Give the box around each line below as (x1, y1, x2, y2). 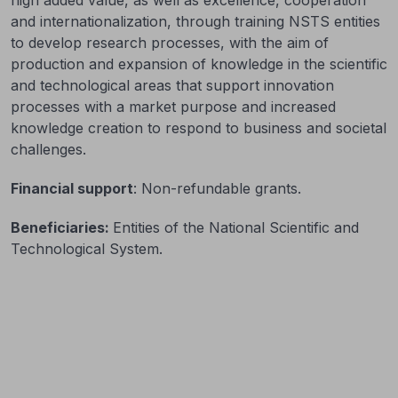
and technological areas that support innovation (11, 76, 334, 94)
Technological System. (11, 239, 163, 258)
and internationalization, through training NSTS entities (11, 12, 380, 30)
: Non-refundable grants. (133, 179, 301, 197)
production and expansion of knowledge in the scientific (11, 54, 387, 73)
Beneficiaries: (11, 218, 113, 236)
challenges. (11, 139, 86, 158)
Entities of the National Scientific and (113, 218, 359, 236)
